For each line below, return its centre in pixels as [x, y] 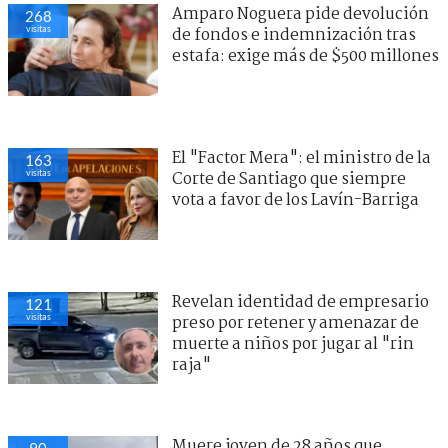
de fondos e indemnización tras [294, 36]
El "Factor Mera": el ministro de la [301, 159]
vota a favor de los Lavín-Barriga [295, 201]
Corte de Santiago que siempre [289, 180]
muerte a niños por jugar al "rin [293, 345]
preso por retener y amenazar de [295, 324]
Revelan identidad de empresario [300, 303]
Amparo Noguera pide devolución [300, 15]
